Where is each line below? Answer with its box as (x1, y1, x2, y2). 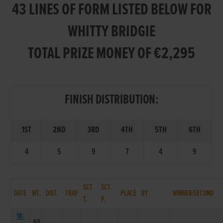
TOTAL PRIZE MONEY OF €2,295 (28, 43, 195, 65)
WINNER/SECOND (173, 188, 214, 199)
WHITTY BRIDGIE (68, 21, 155, 43)
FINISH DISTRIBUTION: (64, 91, 158, 109)
